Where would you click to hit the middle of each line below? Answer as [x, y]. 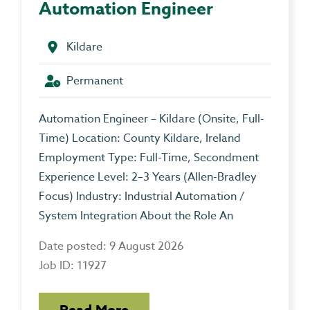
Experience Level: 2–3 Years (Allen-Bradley [148, 177]
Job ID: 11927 [73, 265]
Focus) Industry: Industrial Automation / [142, 196]
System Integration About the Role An [136, 216]
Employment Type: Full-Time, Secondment [149, 157]
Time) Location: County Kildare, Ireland [140, 138]
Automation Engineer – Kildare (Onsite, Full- [152, 119]
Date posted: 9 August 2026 [111, 246]
